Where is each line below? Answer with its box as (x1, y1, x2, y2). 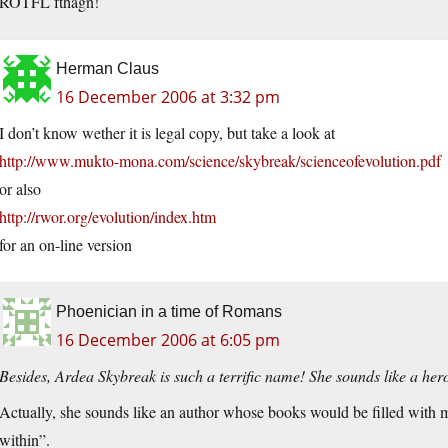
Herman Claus (56, 60, 159, 78)
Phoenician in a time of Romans (56, 303, 282, 321)
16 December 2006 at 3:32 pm (56, 86, 280, 109)
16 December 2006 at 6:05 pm (56, 329, 280, 352)
